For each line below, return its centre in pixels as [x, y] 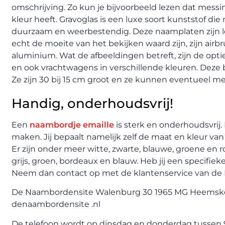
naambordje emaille [72, 125]
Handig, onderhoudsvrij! [92, 103]
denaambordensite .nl [56, 204]
